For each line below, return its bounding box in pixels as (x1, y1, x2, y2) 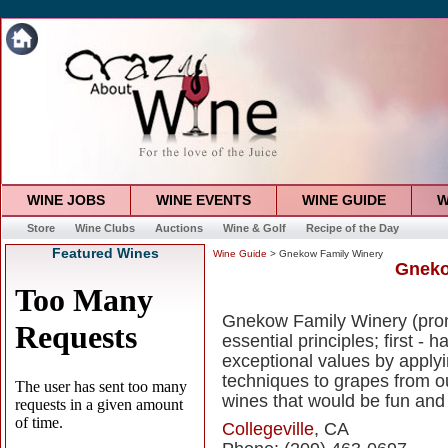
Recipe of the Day (305, 222, 399, 234)
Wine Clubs (74, 222, 135, 234)
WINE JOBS (26, 192, 105, 208)
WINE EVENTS (155, 192, 251, 208)
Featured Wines (51, 245, 159, 261)
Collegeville (222, 419, 314, 439)
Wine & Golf (222, 222, 286, 234)
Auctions (154, 222, 203, 234)
